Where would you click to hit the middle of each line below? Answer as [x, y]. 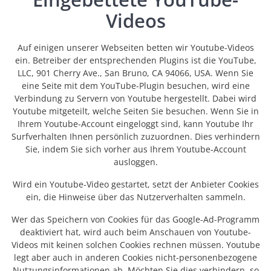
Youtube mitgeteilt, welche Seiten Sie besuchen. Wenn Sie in [135, 111]
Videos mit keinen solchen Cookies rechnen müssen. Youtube [135, 245]
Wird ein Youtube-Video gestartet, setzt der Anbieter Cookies [135, 184]
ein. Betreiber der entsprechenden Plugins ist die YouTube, [135, 60]
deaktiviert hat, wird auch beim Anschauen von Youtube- [135, 232]
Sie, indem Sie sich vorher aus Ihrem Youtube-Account [135, 149]
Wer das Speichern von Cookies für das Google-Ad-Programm [135, 220]
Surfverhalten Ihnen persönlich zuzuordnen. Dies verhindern [135, 137]
